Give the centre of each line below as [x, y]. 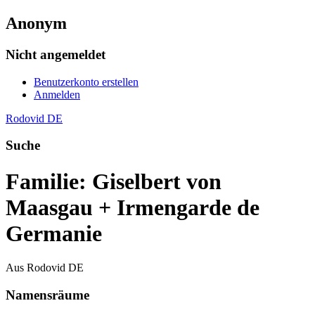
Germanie [54, 233]
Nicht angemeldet [56, 54]
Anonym [36, 23]
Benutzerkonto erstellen [86, 82]
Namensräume [47, 295]
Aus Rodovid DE [45, 268]
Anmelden [57, 94]
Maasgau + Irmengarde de [133, 207]
